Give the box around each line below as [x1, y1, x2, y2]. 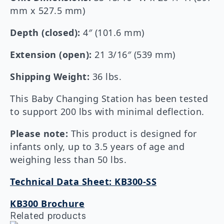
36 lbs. [89, 70, 121, 83]
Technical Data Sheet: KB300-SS [10, 175, 156, 188]
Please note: [10, 127, 68, 140]
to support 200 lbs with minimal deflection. [10, 105, 204, 118]
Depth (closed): [10, 26, 80, 39]
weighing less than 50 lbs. [10, 153, 126, 166]
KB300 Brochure [10, 197, 84, 210]
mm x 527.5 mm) [10, 4, 85, 17]
